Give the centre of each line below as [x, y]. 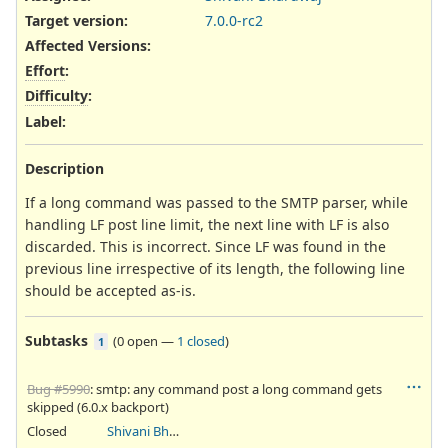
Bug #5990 [58, 388]
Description [64, 168]
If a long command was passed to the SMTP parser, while [216, 202]
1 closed [201, 340]
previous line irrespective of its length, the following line [215, 268]
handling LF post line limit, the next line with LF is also [207, 224]
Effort [45, 71]
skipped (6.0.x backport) [98, 406]
